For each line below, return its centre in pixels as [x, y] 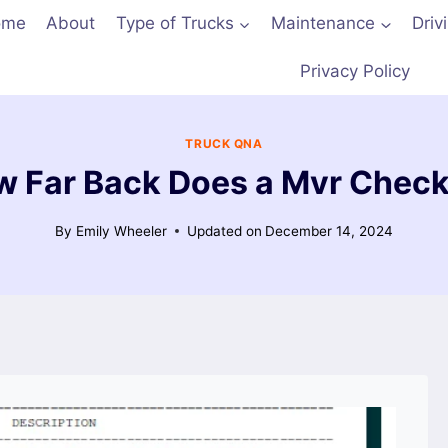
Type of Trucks [174, 23]
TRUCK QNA [224, 144]
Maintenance [323, 23]
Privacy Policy [354, 70]
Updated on [224, 230]
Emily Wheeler [121, 230]
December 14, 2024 [328, 230]
